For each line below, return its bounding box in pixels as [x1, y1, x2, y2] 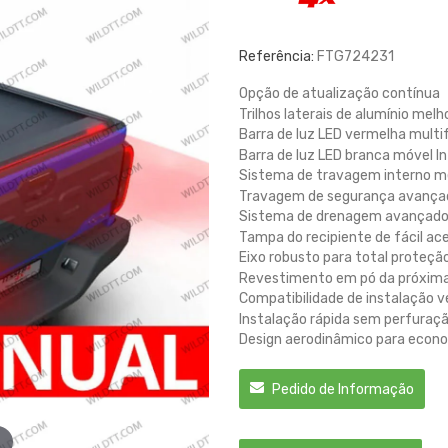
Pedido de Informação [269, 381, 414, 399]
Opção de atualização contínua [239, 85, 440, 103]
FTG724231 [317, 48, 394, 66]
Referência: [239, 48, 314, 66]
